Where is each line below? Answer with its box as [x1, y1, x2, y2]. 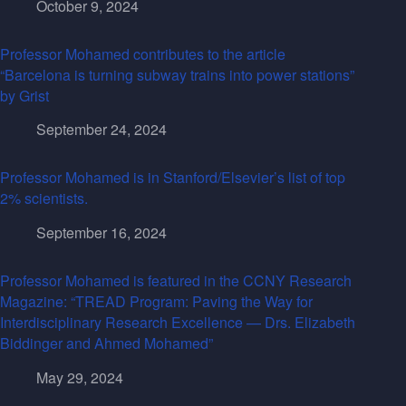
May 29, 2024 [36, 366, 123, 388]
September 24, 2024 [36, 119, 167, 140]
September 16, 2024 [36, 222, 167, 244]
